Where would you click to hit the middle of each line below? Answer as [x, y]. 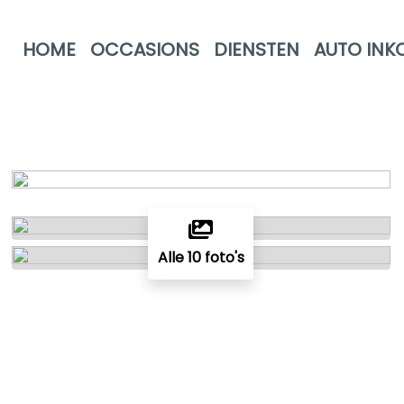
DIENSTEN [257, 50]
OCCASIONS [145, 50]
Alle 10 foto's [201, 257]
